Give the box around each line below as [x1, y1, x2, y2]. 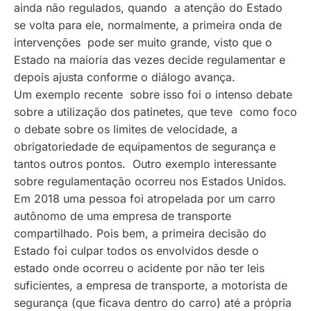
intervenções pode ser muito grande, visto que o [14, 35, 272, 50]
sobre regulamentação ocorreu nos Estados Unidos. [14, 174, 287, 189]
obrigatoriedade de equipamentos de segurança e [14, 140, 276, 154]
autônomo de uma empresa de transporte [14, 209, 231, 224]
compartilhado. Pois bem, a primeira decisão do [14, 226, 267, 241]
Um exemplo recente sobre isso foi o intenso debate [14, 87, 292, 102]
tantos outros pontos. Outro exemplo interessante [14, 157, 276, 171]
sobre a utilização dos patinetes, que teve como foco [14, 105, 297, 119]
